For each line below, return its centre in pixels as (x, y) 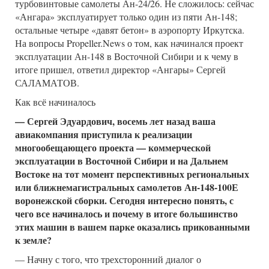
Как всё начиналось (55, 102)
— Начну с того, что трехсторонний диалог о (108, 259)
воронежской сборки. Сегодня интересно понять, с (124, 201)
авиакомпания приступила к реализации (104, 134)
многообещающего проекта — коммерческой (113, 148)
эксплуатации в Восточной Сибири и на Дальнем (122, 161)
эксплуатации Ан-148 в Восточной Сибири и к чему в (127, 56)
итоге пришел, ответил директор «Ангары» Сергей (120, 70)
